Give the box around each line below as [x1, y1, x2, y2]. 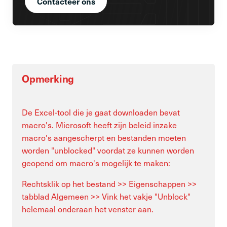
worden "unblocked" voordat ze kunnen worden [22, 144, 194, 157]
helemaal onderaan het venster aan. [22, 203, 156, 215]
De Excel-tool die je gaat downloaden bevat [22, 106, 180, 119]
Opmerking [22, 71, 74, 86]
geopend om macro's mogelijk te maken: [22, 157, 170, 169]
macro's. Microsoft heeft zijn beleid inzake [22, 119, 177, 131]
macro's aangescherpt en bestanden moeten [22, 131, 186, 144]
